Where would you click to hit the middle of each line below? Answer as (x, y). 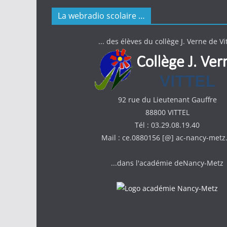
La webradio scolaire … (101, 16)
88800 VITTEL (167, 112)
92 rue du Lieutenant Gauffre (167, 100)
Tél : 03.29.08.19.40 (167, 125)
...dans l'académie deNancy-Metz (167, 163)
